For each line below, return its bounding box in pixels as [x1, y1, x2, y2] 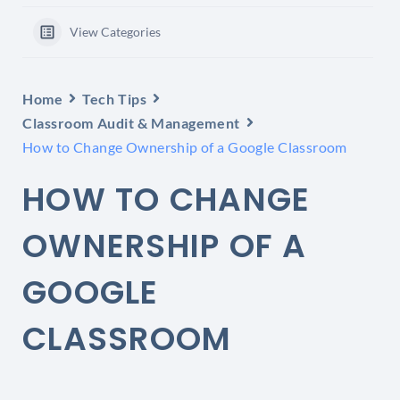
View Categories [70, 23, 161, 39]
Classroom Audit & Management [22, 113, 240, 131]
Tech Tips [82, 89, 147, 107]
